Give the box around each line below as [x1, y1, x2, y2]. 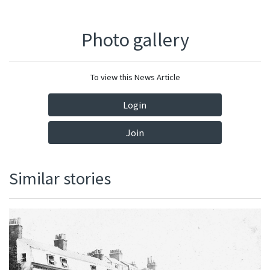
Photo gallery [81, 28, 189, 52]
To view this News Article [90, 72, 180, 83]
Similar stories [9, 168, 111, 190]
